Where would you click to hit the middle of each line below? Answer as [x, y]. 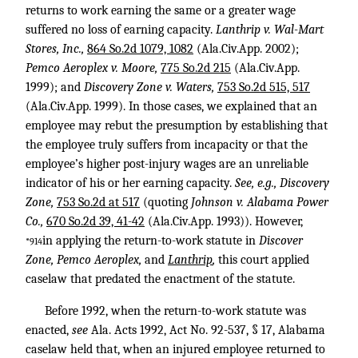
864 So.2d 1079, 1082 [140, 49]
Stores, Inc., [56, 49]
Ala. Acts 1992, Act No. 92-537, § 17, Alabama [208, 330]
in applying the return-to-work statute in [151, 241]
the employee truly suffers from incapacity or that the [167, 145]
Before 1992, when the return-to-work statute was [175, 311]
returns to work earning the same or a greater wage [161, 10]
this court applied [264, 260]
